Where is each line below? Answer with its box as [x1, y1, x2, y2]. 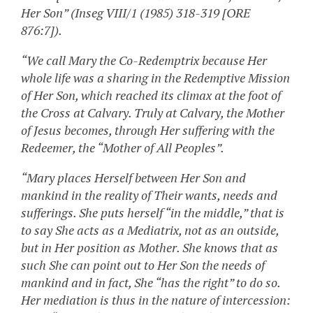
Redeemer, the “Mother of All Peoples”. [21, 139, 224, 156]
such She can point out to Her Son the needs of [21, 256, 265, 274]
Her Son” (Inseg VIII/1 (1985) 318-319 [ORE [21, 4, 250, 22]
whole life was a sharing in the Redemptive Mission [21, 69, 290, 87]
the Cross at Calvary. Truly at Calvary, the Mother [21, 104, 284, 122]
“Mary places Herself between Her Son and [21, 169, 246, 187]
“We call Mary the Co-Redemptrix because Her [21, 52, 267, 69]
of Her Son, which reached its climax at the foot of [21, 87, 281, 104]
